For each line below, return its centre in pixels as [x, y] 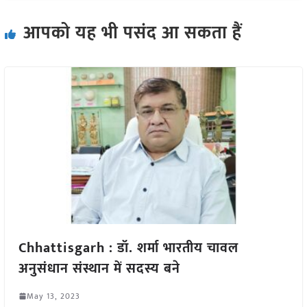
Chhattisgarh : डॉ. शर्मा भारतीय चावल [128, 248]
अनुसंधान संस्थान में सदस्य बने [99, 268]
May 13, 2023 [53, 296]
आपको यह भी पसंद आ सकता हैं [132, 34]
